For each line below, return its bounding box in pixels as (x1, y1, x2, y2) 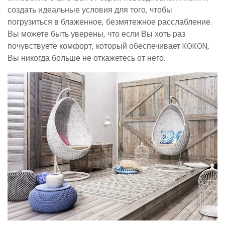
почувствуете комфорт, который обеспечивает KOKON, (8, 39, 209, 53)
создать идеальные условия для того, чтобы (8, 3, 172, 17)
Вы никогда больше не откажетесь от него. (8, 51, 165, 65)
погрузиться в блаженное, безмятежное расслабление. (8, 15, 212, 29)
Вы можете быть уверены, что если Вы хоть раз (8, 27, 185, 41)
